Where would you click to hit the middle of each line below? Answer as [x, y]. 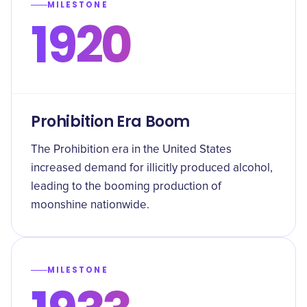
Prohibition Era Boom [111, 122]
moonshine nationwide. [90, 205]
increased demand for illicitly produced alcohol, [152, 168]
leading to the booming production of [126, 187]
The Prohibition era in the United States [131, 150]
